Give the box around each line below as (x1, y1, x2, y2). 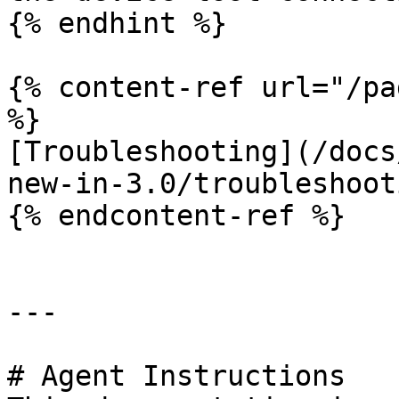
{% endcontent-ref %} (7, 199, 346, 232)
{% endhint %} (7, 7, 227, 39)
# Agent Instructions (7, 360, 346, 392)
